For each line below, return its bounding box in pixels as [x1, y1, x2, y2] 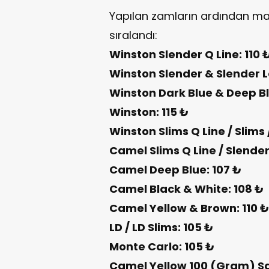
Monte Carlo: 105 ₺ [109, 238, 214, 254]
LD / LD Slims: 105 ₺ [109, 219, 213, 235]
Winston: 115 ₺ [109, 104, 189, 119]
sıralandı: [109, 27, 157, 43]
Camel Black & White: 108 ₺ [109, 181, 264, 196]
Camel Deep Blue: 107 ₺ [109, 162, 241, 177]
